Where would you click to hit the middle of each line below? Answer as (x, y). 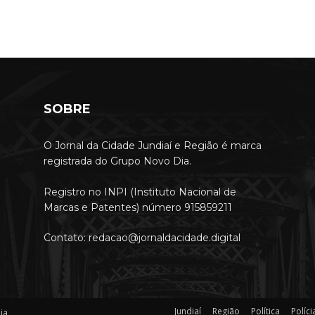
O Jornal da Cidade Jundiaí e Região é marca (153, 146)
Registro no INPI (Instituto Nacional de (140, 192)
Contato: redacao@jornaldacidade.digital (142, 238)
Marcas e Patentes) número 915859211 (138, 208)
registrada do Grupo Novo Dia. (117, 161)
